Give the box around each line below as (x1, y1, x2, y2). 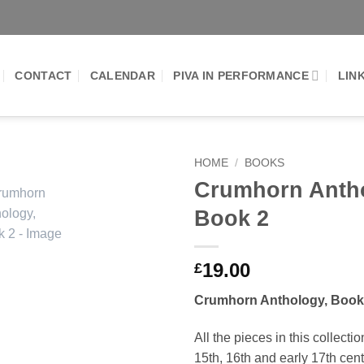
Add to (121, 197, 155, 211)
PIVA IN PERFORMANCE (173, 68, 309, 82)
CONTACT (15, 68, 72, 82)
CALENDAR (89, 68, 156, 82)
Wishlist (119, 212, 158, 226)
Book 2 (194, 205, 269, 231)
